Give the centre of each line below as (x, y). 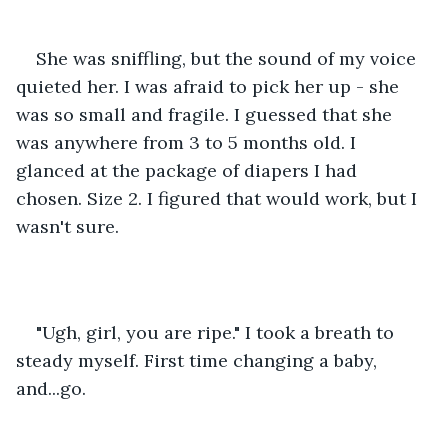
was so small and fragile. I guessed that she (206, 114)
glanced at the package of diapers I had (189, 170)
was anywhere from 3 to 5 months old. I (188, 142)
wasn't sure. (67, 226)
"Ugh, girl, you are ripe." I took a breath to (217, 332)
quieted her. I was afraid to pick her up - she (210, 86)
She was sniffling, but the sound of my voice (228, 58)
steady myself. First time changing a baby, (199, 360)
